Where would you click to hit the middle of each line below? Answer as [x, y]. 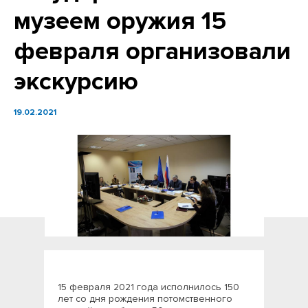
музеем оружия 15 [120, 21]
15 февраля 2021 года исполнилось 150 [148, 287]
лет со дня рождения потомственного [145, 299]
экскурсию [76, 82]
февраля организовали [152, 52]
